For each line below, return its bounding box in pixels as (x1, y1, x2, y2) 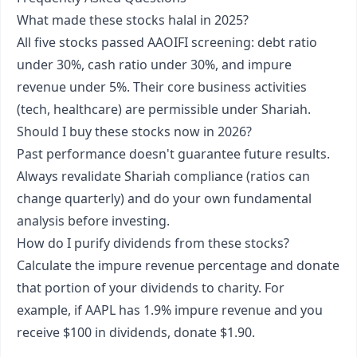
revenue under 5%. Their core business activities (17, 78, 307, 96)
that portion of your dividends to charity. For (17, 279, 284, 296)
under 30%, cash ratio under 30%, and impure (17, 56, 292, 73)
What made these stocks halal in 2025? (17, 11, 249, 29)
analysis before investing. (17, 212, 170, 229)
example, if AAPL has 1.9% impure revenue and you (17, 301, 323, 319)
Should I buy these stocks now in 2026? (17, 123, 252, 140)
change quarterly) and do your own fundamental (17, 190, 312, 207)
